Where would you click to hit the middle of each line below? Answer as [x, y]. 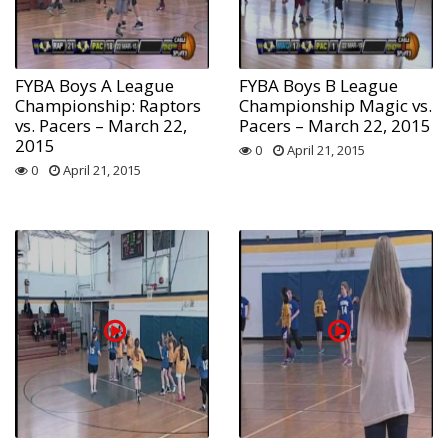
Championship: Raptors [108, 105]
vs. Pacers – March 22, [101, 125]
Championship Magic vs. [335, 105]
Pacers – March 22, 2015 [335, 125]
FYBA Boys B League [318, 85]
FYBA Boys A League [94, 85]
